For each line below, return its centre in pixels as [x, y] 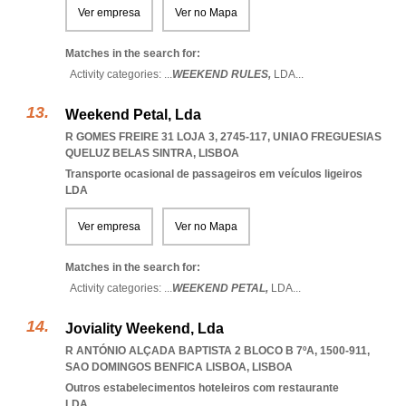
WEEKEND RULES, [223, 74]
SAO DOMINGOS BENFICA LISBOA [156, 367]
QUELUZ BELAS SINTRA [129, 153]
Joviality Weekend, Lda [145, 329]
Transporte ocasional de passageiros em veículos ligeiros [214, 174]
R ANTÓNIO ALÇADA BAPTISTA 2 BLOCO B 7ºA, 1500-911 [216, 351]
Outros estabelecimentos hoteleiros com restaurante [202, 388]
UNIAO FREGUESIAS [327, 137]
